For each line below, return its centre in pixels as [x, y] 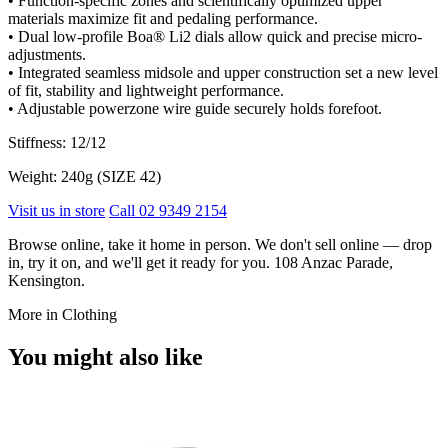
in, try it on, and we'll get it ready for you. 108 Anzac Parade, [200, 262]
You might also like [105, 356]
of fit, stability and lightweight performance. [146, 90]
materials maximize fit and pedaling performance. [163, 18]
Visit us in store [56, 210]
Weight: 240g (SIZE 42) [84, 176]
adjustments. [47, 54]
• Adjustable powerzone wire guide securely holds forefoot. [195, 108]
